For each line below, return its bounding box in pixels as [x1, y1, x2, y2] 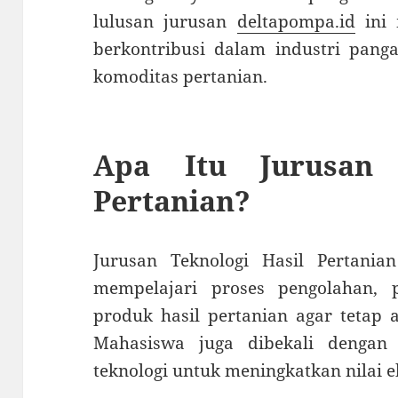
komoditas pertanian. [93, 65, 268, 89]
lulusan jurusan [93, 10, 237, 34]
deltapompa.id [236, 10, 355, 34]
